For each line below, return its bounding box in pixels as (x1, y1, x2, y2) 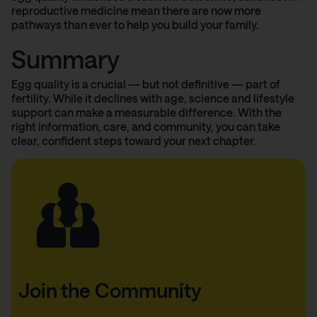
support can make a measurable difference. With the (11, 105, 282, 120)
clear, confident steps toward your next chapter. (11, 134, 256, 148)
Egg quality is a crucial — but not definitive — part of (11, 77, 280, 91)
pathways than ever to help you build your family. (11, 17, 259, 31)
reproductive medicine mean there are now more (11, 3, 261, 17)
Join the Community (18, 278, 202, 301)
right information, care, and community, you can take (11, 120, 280, 134)
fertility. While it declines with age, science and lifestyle (11, 91, 294, 105)
